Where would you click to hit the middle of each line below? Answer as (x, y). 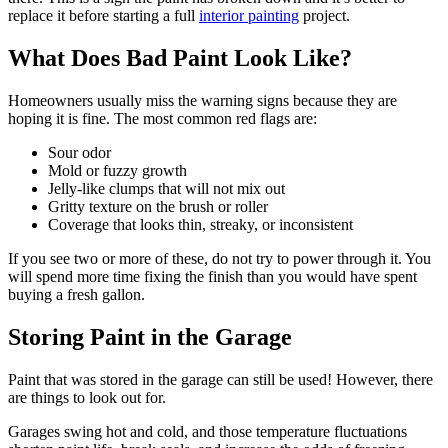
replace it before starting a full (103, 16)
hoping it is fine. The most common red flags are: (162, 118)
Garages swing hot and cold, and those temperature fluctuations (207, 431)
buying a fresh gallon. (76, 294)
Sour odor (79, 152)
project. (324, 16)
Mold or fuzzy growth (117, 170)
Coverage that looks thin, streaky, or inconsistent (200, 224)
